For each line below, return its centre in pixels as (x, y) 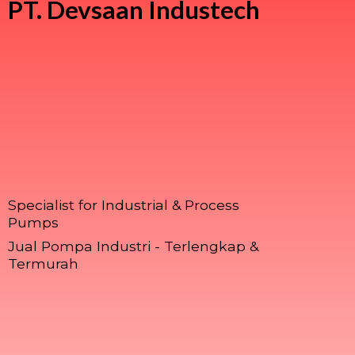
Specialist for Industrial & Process (124, 205)
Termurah (43, 263)
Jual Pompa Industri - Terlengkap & (133, 246)
